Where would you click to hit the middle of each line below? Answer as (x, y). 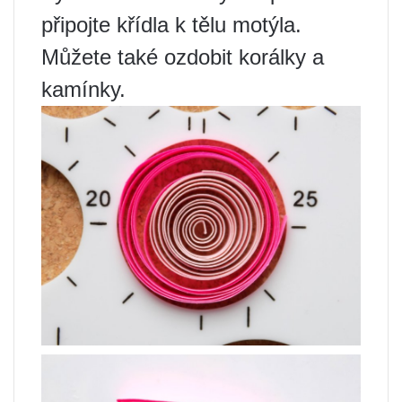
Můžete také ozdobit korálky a (183, 57)
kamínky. (83, 90)
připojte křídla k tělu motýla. (171, 25)
